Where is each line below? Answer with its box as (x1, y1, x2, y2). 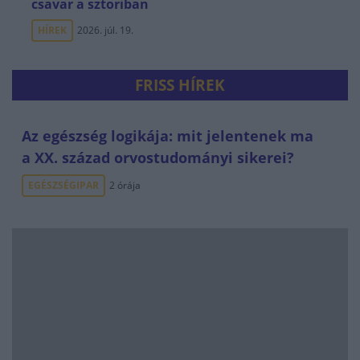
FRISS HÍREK (135, 75, 225, 96)
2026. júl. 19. (77, 23, 133, 37)
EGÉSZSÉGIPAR (28, 178, 99, 192)
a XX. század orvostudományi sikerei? (22, 148, 294, 167)
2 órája (109, 178, 141, 192)
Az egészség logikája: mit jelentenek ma (22, 126, 313, 145)
